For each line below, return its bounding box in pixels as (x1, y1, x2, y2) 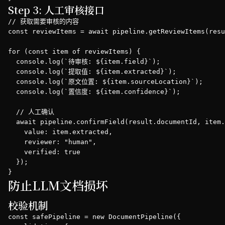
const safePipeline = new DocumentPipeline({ (8, 213, 181, 220)
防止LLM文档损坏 (8, 176, 108, 194)
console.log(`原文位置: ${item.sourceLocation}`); (8, 78, 203, 85)
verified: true (8, 148, 80, 156)
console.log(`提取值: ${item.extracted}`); (8, 68, 176, 75)
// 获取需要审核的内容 (8, 18, 79, 25)
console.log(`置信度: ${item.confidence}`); (8, 88, 180, 95)
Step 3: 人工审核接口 (8, 3, 104, 17)
